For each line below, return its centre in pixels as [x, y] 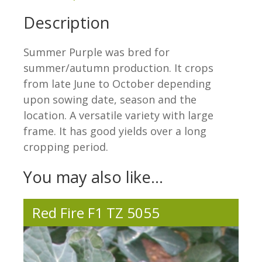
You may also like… [93, 177]
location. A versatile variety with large [118, 116]
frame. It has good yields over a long [115, 131]
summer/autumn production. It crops [118, 68]
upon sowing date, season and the [110, 100]
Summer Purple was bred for [96, 52]
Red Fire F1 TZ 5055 [96, 213]
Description [67, 23]
